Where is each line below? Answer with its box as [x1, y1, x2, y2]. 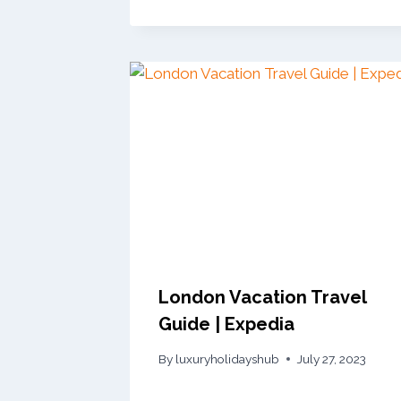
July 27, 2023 [297, 351, 367, 366]
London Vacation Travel [158, 286, 366, 309]
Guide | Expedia [158, 313, 294, 336]
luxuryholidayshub [175, 351, 280, 366]
